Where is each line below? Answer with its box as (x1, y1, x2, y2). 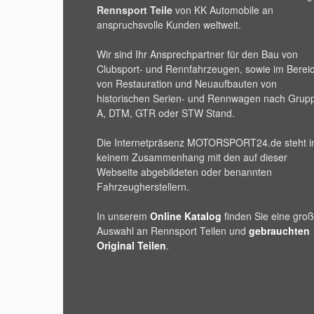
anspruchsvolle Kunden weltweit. (97, 18, 241, 32)
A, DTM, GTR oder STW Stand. (97, 106, 235, 121)
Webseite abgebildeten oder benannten (97, 165, 272, 179)
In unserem (97, 209, 150, 224)
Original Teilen (97, 238, 166, 253)
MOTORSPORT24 (187, 135, 268, 150)
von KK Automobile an (172, 3, 273, 18)
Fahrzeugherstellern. (97, 179, 189, 194)
